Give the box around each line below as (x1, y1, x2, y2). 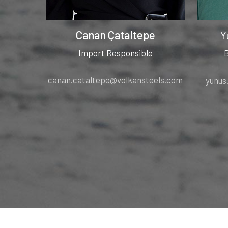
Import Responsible (78, 47, 153, 58)
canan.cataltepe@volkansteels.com (48, 75, 183, 85)
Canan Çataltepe (75, 27, 155, 41)
